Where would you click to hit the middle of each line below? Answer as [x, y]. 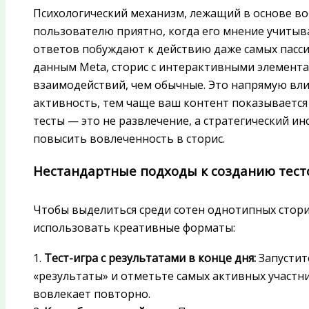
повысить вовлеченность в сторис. [129, 139]
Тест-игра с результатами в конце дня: [150, 258]
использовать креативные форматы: [134, 227]
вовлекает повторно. [92, 293]
